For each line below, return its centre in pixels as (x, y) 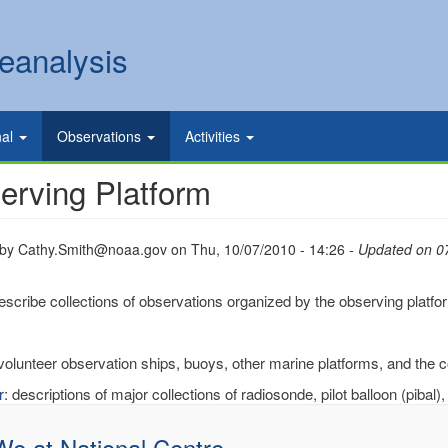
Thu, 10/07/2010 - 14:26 (268, 249)
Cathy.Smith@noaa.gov (92, 249)
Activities (214, 136)
